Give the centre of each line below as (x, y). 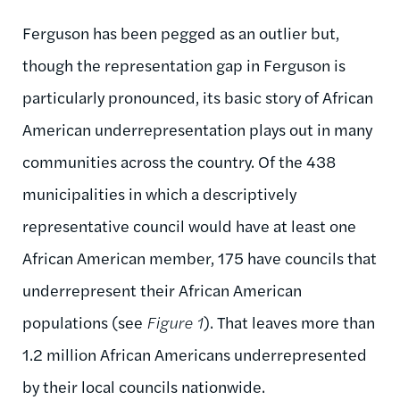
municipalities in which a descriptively (159, 194)
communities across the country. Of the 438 (179, 162)
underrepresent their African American (162, 290)
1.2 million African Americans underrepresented (195, 354)
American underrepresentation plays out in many (197, 129)
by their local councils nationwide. (144, 387)
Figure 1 (175, 322)
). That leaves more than (289, 322)
